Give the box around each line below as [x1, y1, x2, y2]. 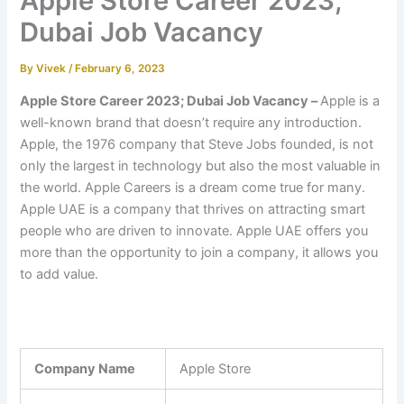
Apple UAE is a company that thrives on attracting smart [20, 200, 366, 217]
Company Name [34, 361, 136, 378]
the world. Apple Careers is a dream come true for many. [20, 179, 366, 196]
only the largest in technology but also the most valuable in [20, 157, 381, 174]
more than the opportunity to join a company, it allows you [20, 243, 379, 261]
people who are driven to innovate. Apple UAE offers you [20, 222, 369, 239]
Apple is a [320, 92, 381, 109]
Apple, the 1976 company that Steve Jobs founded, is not [20, 135, 374, 152]
